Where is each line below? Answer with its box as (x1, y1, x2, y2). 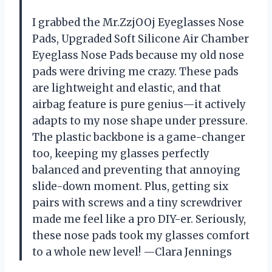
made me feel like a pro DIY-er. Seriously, (32, 212, 246, 226)
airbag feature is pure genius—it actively (32, 97, 246, 111)
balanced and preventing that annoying (32, 163, 240, 177)
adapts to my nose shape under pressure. (32, 114, 248, 127)
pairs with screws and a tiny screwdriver (32, 195, 242, 209)
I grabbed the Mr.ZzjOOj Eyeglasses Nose (32, 15, 244, 29)
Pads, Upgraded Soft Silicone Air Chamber (32, 32, 249, 46)
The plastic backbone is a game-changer (32, 130, 245, 144)
